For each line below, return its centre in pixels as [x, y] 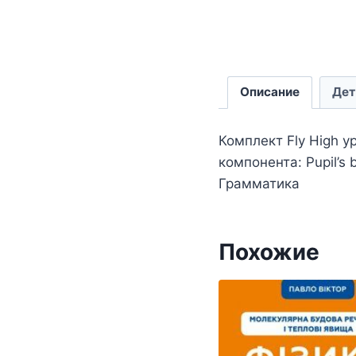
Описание [269, 92]
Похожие [269, 252]
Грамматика [259, 184]
